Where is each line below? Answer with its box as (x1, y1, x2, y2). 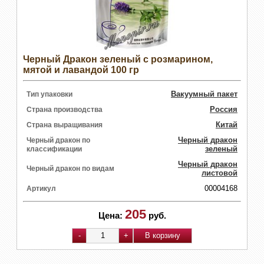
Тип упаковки (27, 90, 72, 98)
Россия (210, 104, 237, 114)
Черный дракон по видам (27, 164, 114, 173)
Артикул (27, 184, 56, 193)
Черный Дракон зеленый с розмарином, (23, 54, 213, 64)
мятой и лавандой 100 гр (23, 64, 139, 75)
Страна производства (27, 105, 103, 114)
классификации (27, 144, 82, 153)
